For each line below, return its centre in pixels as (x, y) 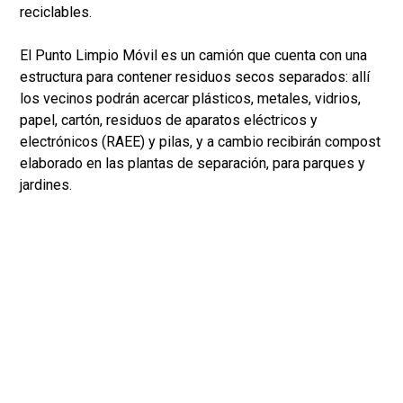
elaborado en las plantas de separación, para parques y (193, 164)
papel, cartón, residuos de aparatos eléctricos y (169, 121)
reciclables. (56, 13)
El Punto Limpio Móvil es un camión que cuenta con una (193, 56)
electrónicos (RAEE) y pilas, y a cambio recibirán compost (200, 142)
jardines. (46, 185)
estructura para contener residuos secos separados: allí (195, 77)
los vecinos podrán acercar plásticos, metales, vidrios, (190, 99)
